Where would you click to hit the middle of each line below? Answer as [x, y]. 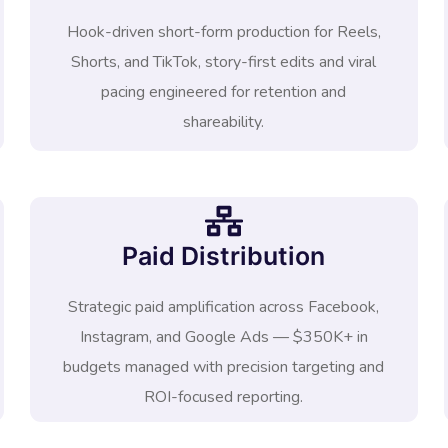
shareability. [224, 122]
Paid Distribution [224, 256]
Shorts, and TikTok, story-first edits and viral [224, 62]
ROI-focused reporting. [224, 397]
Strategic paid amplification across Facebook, [224, 307]
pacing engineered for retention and [224, 92]
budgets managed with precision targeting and [224, 367]
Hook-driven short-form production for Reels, [223, 32]
